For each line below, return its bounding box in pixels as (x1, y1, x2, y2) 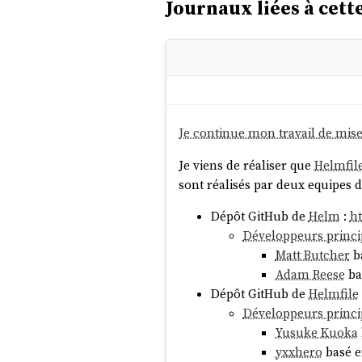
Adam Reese (275, 266, 345, 284)
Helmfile (308, 285, 359, 303)
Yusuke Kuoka (275, 324, 358, 342)
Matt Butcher (275, 246, 350, 264)
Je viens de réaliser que (178, 156, 314, 174)
